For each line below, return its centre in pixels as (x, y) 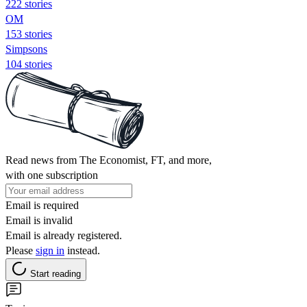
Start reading (56, 273)
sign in (50, 250)
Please (21, 250)
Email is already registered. (64, 235)
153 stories (29, 34)
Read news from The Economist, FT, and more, (109, 160)
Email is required (42, 205)
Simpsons (26, 49)
